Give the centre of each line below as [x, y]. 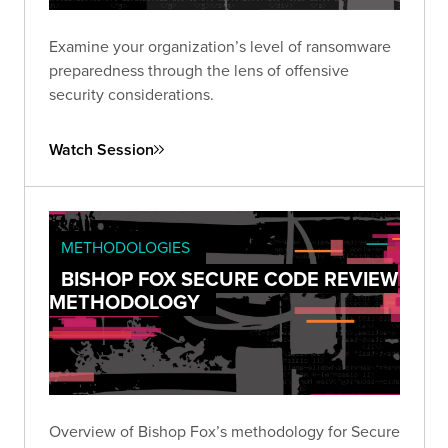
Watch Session [101, 149]
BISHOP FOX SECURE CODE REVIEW [229, 278]
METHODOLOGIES [125, 246]
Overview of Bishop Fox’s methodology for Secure [224, 431]
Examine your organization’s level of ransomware [220, 45]
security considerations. [131, 93]
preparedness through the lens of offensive [199, 69]
